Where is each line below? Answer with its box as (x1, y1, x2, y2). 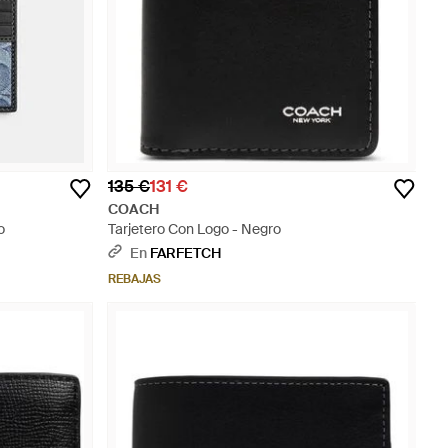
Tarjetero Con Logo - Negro (108, 220, 281, 238)
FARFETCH (150, 244, 221, 262)
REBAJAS (108, 271, 161, 287)
